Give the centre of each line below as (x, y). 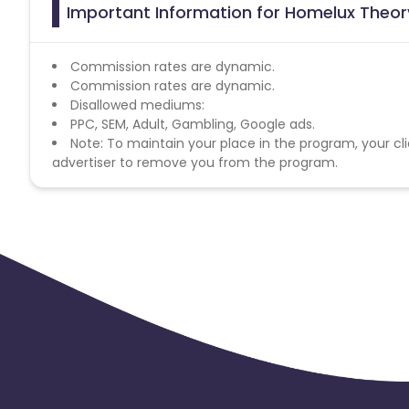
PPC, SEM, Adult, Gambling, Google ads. (193, 124)
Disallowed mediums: (137, 105)
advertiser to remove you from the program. (195, 162)
